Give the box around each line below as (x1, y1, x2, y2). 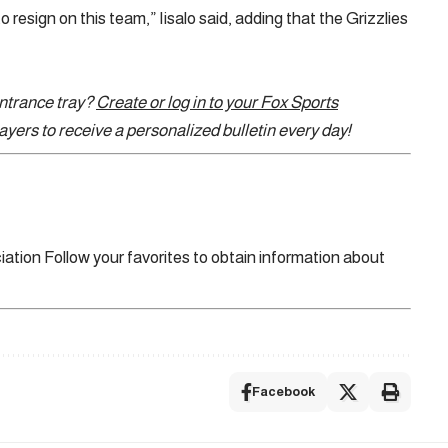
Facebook (251, 383, 315, 399)
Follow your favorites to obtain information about (44, 247, 385, 267)
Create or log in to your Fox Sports (96, 92, 338, 112)
